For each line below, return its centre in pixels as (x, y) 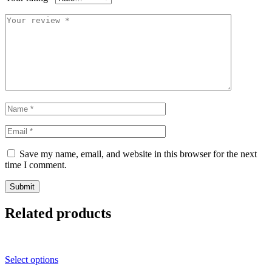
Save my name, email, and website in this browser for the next (138, 154)
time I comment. (36, 165)
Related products (58, 213)
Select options (32, 259)
